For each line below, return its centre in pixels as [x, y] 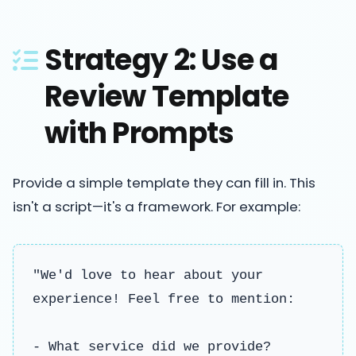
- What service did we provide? [152, 346]
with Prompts [139, 133]
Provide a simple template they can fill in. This [164, 182]
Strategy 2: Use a [161, 60]
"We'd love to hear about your [148, 275]
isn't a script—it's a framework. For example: [157, 206]
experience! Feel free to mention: [164, 299]
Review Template [167, 96]
